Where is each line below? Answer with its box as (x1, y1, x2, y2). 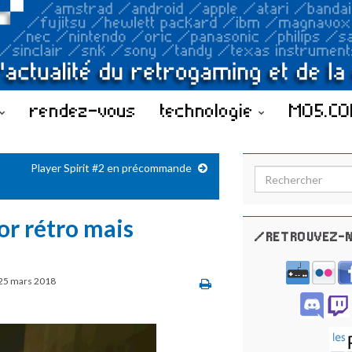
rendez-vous (30, 97, 136, 123)
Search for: (254, 167, 318, 181)
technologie (160, 97, 258, 123)
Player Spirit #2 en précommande (31, 161, 192, 174)
